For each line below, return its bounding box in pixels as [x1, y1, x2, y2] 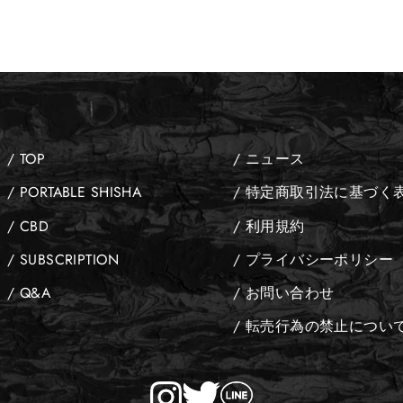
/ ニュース [233, 148, 305, 170]
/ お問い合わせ [233, 282, 335, 304]
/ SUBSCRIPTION [7, 248, 119, 270]
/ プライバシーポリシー [233, 248, 394, 270]
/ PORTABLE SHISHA [7, 182, 142, 203]
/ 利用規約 [233, 215, 305, 237]
